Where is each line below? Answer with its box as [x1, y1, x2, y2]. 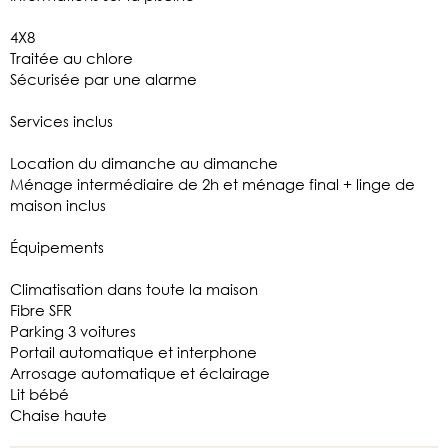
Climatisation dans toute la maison [10, 278, 258, 299]
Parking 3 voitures [10, 320, 136, 341]
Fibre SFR [10, 299, 72, 320]
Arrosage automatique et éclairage [10, 362, 270, 383]
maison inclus [10, 194, 106, 215]
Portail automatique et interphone [10, 341, 257, 362]
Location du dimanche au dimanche [10, 152, 278, 173]
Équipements [10, 236, 104, 257]
